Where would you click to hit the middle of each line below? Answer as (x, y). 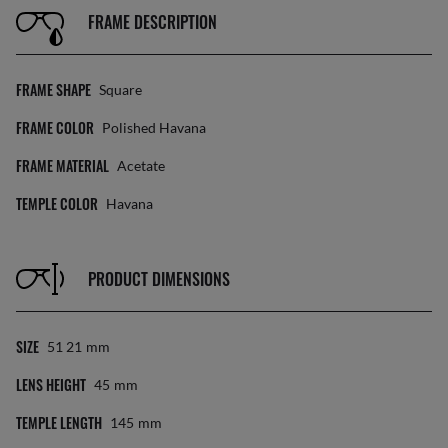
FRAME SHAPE (53, 89)
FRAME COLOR (55, 127)
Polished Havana (154, 127)
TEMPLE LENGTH (59, 422)
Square (120, 89)
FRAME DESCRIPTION (152, 21)
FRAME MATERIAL (62, 165)
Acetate (141, 165)
